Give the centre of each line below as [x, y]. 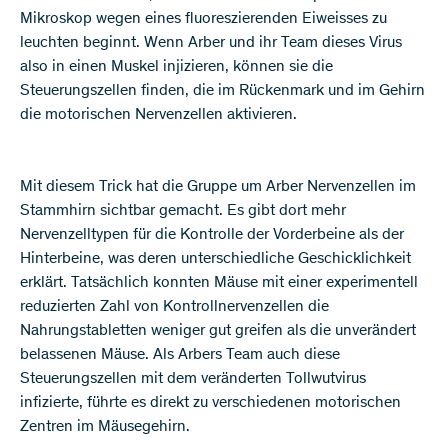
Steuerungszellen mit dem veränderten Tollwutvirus [193, 378]
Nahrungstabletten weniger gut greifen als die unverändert [218, 330]
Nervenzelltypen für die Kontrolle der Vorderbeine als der [212, 234]
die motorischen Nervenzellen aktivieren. [158, 114]
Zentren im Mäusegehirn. [105, 426]
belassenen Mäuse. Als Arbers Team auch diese [180, 354]
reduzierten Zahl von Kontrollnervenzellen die [174, 306]
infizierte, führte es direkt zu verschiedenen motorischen [210, 402]
